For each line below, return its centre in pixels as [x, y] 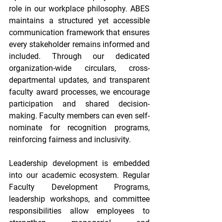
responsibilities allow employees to [79, 211]
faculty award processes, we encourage [79, 92]
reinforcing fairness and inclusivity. [71, 139]
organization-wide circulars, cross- [79, 68]
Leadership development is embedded [79, 163]
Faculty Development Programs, [79, 187]
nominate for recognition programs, [79, 128]
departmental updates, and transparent [79, 80]
